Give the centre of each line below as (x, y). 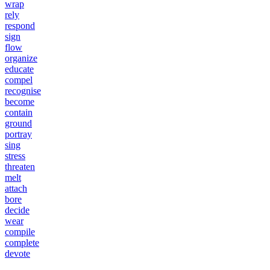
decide (17, 210)
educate (19, 69)
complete (22, 243)
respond (20, 26)
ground (18, 124)
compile (20, 232)
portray (18, 134)
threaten (20, 167)
